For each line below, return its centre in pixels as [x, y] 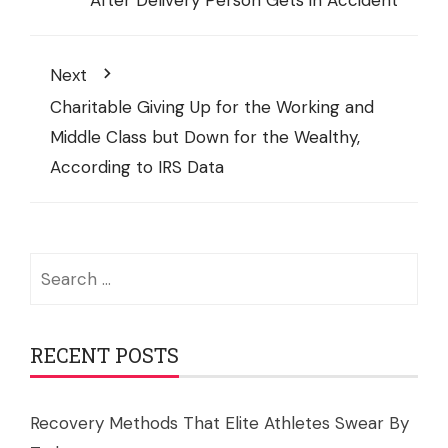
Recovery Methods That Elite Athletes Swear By [219, 423]
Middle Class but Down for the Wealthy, [205, 137]
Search [57, 267]
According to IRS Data [137, 167]
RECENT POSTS [104, 355]
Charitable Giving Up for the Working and [212, 107]
